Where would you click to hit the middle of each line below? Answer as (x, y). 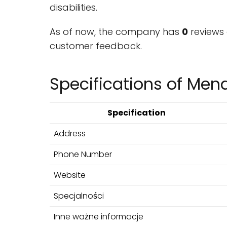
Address (70, 134)
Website (70, 175)
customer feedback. (96, 46)
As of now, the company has (116, 32)
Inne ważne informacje (99, 217)
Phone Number (83, 154)
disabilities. (73, 7)
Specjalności (79, 196)
